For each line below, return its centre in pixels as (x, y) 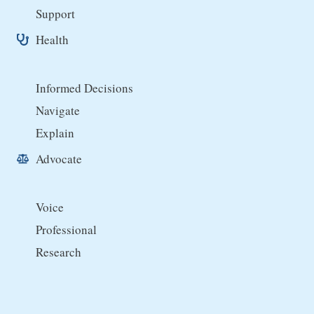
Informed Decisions (84, 88)
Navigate (58, 111)
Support (55, 14)
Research (59, 252)
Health (52, 40)
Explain (55, 133)
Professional (66, 230)
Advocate (59, 159)
